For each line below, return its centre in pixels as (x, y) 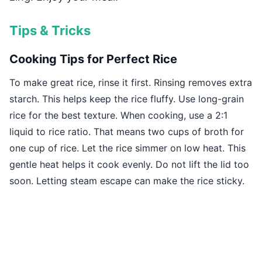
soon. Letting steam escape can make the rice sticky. (127, 180)
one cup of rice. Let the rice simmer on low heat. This (127, 148)
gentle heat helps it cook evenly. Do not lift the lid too (129, 164)
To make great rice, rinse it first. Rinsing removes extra (131, 82)
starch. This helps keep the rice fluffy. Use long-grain (127, 99)
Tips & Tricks (50, 30)
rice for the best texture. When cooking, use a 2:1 (118, 115)
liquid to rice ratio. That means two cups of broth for (127, 131)
